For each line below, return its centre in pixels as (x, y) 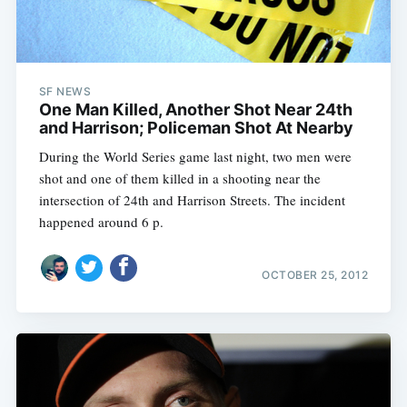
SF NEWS (65, 91)
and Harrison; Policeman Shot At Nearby (196, 127)
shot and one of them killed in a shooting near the (179, 178)
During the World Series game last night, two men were (195, 156)
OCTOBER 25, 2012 (315, 275)
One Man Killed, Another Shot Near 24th (195, 109)
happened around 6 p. (101, 221)
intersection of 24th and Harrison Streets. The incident (192, 199)
